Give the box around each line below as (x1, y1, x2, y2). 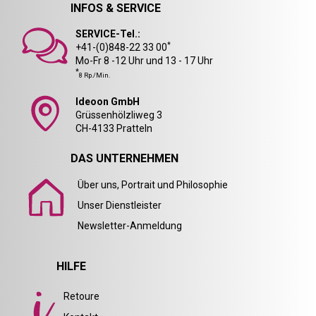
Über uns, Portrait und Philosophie (78, 179, 228, 191)
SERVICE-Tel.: (75, 28, 140, 40)
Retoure (63, 291, 99, 303)
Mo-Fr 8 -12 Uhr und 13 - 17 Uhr (75, 55, 213, 67)
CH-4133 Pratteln (75, 123, 152, 135)
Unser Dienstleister (78, 200, 162, 212)
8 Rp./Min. (79, 72, 110, 80)
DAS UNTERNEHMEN (71, 152, 178, 166)
